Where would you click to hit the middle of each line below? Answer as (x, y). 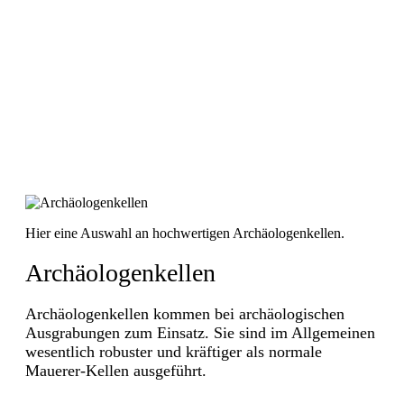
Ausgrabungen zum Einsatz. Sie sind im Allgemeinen (200, 332)
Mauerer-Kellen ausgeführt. (116, 370)
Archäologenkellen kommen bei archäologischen (185, 313)
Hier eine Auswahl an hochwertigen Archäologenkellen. (185, 233)
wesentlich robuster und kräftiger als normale (174, 351)
